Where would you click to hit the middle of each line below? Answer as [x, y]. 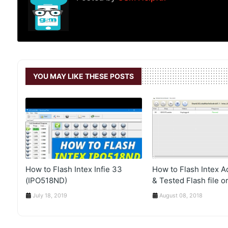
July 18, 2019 [50, 195]
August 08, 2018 [181, 195]
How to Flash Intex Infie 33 [74, 169]
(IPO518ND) [46, 180]
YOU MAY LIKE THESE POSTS [83, 76]
